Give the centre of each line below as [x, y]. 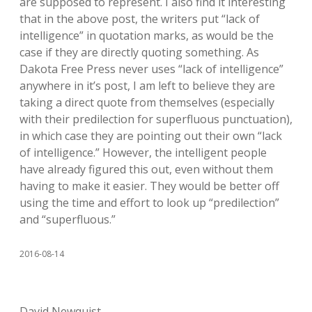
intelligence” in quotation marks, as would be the [147, 35]
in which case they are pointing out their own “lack [151, 135]
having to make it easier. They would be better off [149, 186]
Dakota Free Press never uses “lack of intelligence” [151, 69]
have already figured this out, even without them [146, 169]
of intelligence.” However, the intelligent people [143, 152]
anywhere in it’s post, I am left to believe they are [147, 85]
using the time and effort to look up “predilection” [149, 202]
